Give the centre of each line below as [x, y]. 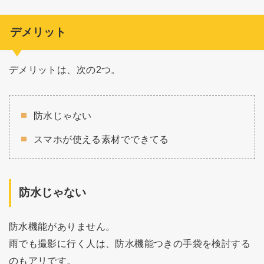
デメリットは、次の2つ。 [65, 70]
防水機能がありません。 [62, 226]
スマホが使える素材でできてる [101, 139]
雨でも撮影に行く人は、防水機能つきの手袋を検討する [130, 243]
